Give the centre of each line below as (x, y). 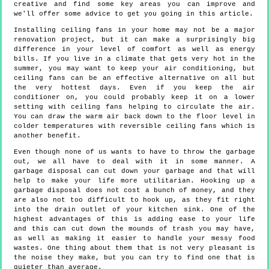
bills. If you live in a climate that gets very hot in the (134, 59)
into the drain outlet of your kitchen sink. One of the (134, 210)
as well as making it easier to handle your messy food (134, 239)
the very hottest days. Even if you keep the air (134, 88)
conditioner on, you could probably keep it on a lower (134, 98)
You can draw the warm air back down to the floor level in (134, 117)
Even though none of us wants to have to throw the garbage (134, 152)
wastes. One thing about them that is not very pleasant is (134, 248)
